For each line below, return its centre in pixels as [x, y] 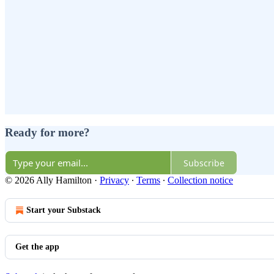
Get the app [37, 247]
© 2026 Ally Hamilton [48, 180]
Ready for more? [47, 132]
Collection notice [200, 180]
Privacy [114, 180]
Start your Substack [64, 210]
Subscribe [204, 163]
